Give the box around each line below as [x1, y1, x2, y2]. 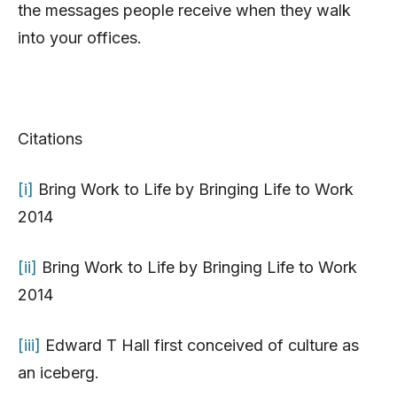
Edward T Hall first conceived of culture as [41, 335, 359, 354]
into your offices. [18, 27, 142, 47]
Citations [18, 128, 82, 148]
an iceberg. [18, 362, 99, 382]
